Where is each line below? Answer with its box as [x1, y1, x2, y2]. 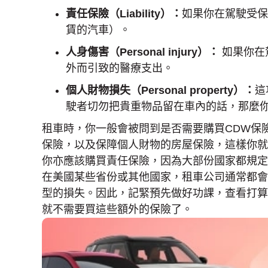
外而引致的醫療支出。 [66, 62, 173, 74]
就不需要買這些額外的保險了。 [42, 203, 193, 215]
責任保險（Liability [66, 8, 160, 20]
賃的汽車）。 [66, 24, 130, 36]
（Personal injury [109, 46, 197, 58]
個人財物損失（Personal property [66, 84, 233, 96]
